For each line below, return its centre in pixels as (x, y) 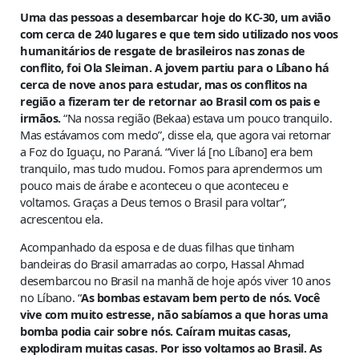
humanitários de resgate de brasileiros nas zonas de (163, 50)
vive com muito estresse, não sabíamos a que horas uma (174, 315)
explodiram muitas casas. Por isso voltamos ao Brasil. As (171, 348)
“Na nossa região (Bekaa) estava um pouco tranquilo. (196, 117)
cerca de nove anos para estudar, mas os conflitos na (164, 84)
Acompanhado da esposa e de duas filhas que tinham (157, 247)
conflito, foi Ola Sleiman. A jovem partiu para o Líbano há (175, 67)
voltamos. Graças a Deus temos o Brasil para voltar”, (153, 202)
